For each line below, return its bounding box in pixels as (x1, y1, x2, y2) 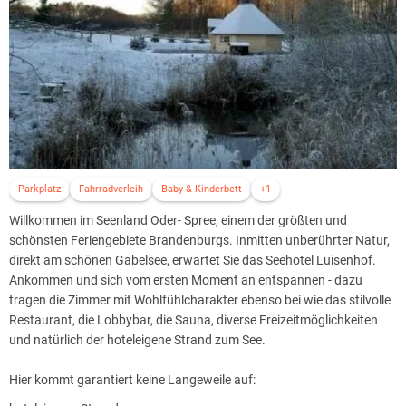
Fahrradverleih (79, 182, 143, 195)
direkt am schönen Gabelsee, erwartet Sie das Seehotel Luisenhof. (9, 252, 376, 267)
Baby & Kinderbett (161, 182, 242, 195)
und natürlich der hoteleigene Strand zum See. (9, 332, 266, 347)
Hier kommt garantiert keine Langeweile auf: (9, 372, 256, 387)
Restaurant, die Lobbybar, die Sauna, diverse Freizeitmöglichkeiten (9, 312, 378, 327)
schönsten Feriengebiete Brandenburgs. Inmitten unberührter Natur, (9, 232, 390, 247)
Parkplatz (18, 182, 61, 195)
